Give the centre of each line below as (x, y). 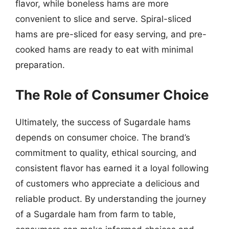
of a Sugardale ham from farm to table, (96, 214)
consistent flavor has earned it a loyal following (112, 168)
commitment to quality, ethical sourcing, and (106, 153)
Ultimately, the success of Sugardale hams (103, 122)
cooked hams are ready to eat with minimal (104, 50)
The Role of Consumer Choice (112, 95)
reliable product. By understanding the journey (111, 199)
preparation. (40, 65)
